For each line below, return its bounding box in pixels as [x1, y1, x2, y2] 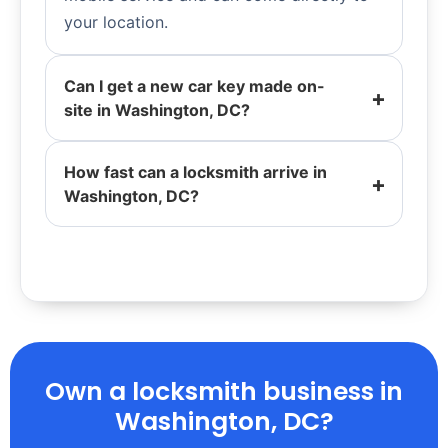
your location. [64, 12, 168, 33]
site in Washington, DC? [64, 100, 250, 121]
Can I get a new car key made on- [64, 76, 325, 97]
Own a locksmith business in [45, 374, 403, 410]
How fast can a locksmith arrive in [64, 162, 327, 183]
